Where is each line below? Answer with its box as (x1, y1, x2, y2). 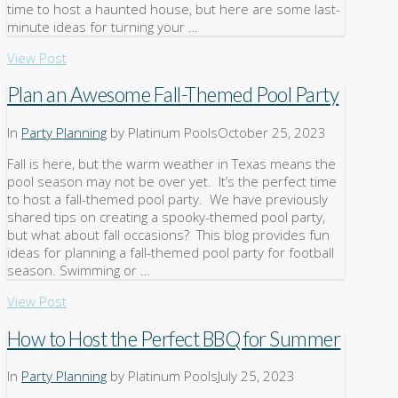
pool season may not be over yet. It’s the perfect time (7, 172, 337, 191)
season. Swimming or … (7, 261, 150, 280)
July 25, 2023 (218, 367, 295, 386)
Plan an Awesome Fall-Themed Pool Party (7, 83, 339, 107)
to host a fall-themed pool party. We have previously (7, 190, 328, 209)
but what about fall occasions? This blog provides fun (7, 226, 330, 244)
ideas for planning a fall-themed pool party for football (7, 243, 334, 262)
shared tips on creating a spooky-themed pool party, (7, 208, 325, 227)
